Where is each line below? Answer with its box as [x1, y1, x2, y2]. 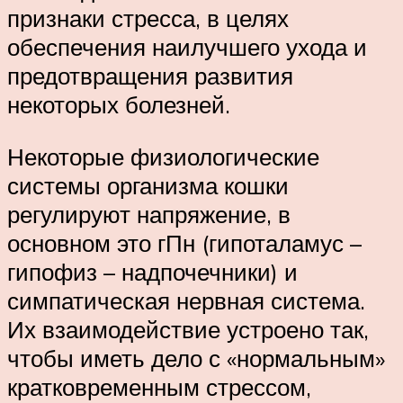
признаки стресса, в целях [7, 4, 289, 33]
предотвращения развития [7, 61, 293, 91]
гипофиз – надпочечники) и [7, 256, 298, 286]
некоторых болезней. [7, 90, 230, 120]
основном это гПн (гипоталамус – [7, 228, 362, 257]
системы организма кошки [7, 170, 289, 200]
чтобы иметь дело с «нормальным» [7, 343, 385, 372]
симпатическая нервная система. [7, 285, 365, 315]
